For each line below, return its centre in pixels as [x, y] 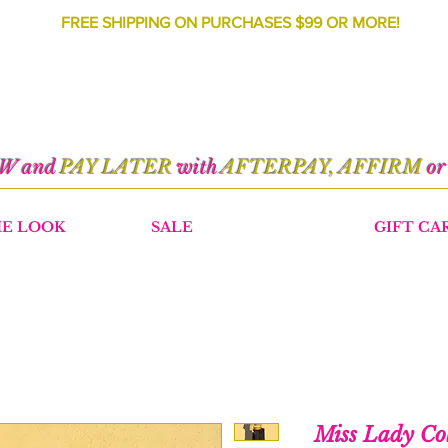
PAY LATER [118, 167]
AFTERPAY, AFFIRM [321, 167]
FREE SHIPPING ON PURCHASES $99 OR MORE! [230, 22]
